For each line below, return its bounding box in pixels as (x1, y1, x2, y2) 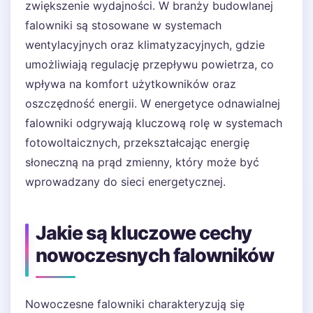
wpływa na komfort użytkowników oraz (25, 77, 236, 91)
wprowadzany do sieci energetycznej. (25, 175, 226, 189)
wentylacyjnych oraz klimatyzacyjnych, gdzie (25, 38, 265, 52)
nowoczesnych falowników (36, 244, 275, 267)
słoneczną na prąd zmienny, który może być (25, 155, 259, 169)
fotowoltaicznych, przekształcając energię (25, 136, 249, 150)
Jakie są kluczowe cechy (36, 221, 252, 245)
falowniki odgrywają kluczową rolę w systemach (25, 116, 282, 130)
